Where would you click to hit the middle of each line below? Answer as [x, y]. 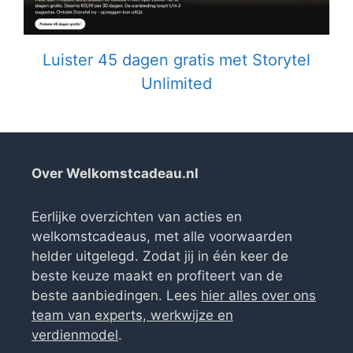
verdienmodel [75, 334]
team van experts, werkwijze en [132, 315]
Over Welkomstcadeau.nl [115, 173]
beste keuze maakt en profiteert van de [157, 275]
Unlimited [176, 83]
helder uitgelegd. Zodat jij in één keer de [160, 256]
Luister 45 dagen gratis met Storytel [176, 59]
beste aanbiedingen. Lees [116, 295]
